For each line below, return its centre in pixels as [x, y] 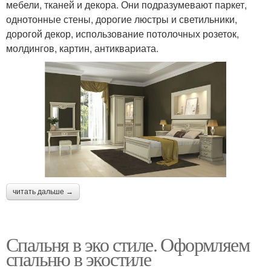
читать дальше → [43, 192]
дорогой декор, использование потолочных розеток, [122, 33]
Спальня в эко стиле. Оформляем [128, 244]
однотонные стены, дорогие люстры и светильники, [122, 19]
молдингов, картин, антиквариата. [82, 48]
